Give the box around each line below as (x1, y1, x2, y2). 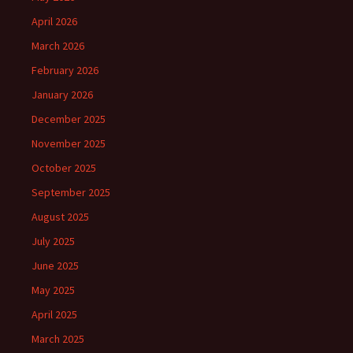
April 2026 (32, 14, 77, 29)
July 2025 (32, 234, 75, 249)
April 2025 (32, 307, 77, 322)
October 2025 (32, 161, 96, 176)
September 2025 (32, 185, 110, 200)
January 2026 (32, 87, 93, 102)
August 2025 (32, 210, 89, 225)
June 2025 (32, 258, 79, 273)
